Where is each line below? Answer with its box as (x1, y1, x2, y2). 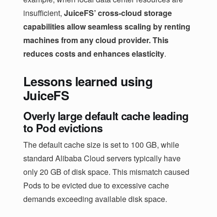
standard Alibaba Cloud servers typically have (23, 152, 181, 164)
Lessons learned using (23, 72, 153, 90)
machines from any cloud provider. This (23, 34, 169, 46)
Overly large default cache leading (23, 108, 189, 124)
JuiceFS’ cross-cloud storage (64, 7, 172, 18)
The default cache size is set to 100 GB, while (23, 139, 179, 150)
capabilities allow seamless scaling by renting (23, 20, 190, 32)
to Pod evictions (23, 120, 103, 136)
